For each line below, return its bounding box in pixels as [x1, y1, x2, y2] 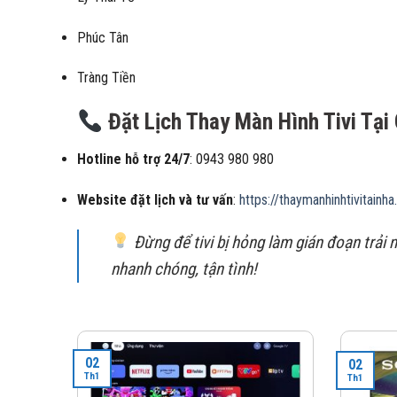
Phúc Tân [77, 28, 128, 46]
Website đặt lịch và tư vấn [77, 191, 233, 208]
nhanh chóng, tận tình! [111, 258, 257, 279]
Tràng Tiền [77, 69, 136, 87]
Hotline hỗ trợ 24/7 [77, 150, 190, 167]
